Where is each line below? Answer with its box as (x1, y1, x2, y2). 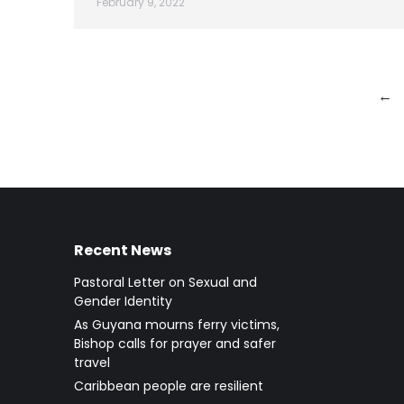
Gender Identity (74, 292, 172, 311)
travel (74, 353, 110, 372)
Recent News (74, 240, 171, 262)
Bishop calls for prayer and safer (74, 335, 276, 353)
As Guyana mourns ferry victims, (74, 316, 280, 335)
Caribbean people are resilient (74, 377, 263, 396)
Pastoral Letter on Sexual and (74, 273, 257, 292)
